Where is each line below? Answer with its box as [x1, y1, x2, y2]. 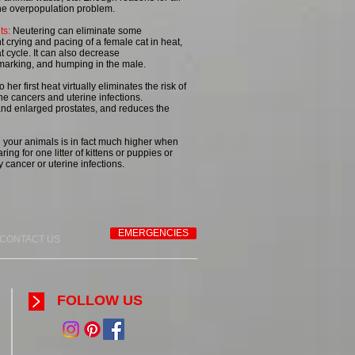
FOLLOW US [57, 292, 143, 308]
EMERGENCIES [118, 227, 189, 239]
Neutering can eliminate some [10, 25, 142, 36]
